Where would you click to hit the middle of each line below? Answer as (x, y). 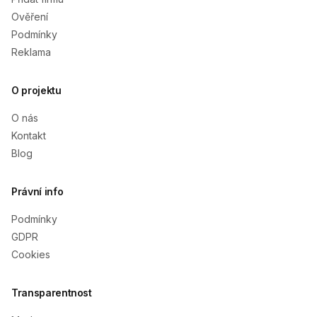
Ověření (30, 17)
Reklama (31, 52)
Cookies (31, 254)
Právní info (38, 191)
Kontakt (29, 136)
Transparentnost (52, 293)
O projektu (36, 90)
